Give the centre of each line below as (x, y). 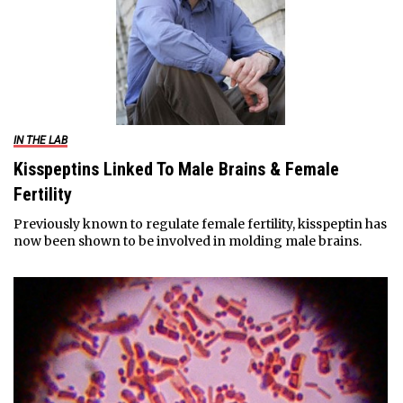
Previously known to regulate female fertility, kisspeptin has (200, 224)
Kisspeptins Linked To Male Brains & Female (176, 169)
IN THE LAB (40, 140)
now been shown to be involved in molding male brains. (187, 241)
